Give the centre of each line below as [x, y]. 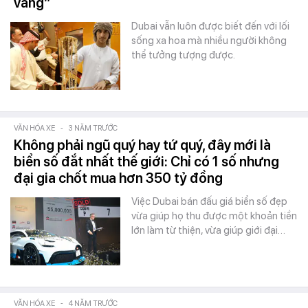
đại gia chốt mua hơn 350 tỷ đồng [118, 178]
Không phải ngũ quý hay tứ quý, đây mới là [142, 145]
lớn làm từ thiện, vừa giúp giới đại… [208, 230]
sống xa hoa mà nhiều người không [209, 41]
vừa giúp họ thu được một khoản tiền [214, 216]
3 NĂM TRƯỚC [93, 128]
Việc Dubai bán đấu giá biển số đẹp [209, 201]
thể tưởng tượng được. [183, 55]
